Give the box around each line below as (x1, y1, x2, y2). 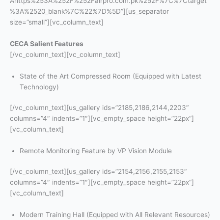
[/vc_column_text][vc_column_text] (10, 50, 120, 58)
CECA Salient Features (10, 39, 83, 48)
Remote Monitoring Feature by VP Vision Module (20, 146, 172, 155)
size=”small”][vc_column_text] (10, 18, 104, 26)
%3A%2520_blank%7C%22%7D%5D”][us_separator (10, 7, 169, 15)
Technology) (20, 82, 59, 91)
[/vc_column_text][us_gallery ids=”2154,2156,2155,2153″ (10, 167, 187, 176)
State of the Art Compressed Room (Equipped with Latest (20, 72, 201, 80)
